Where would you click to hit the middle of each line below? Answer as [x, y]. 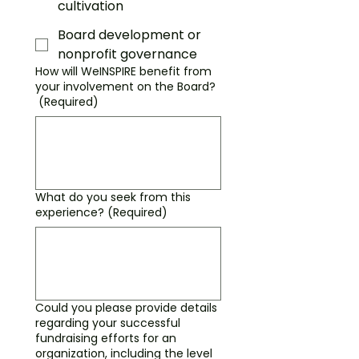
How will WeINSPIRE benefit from [123, 71]
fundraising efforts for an [106, 338]
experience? [70, 212]
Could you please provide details [126, 308]
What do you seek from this [113, 197]
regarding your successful [108, 323]
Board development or [129, 35]
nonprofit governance [127, 54]
